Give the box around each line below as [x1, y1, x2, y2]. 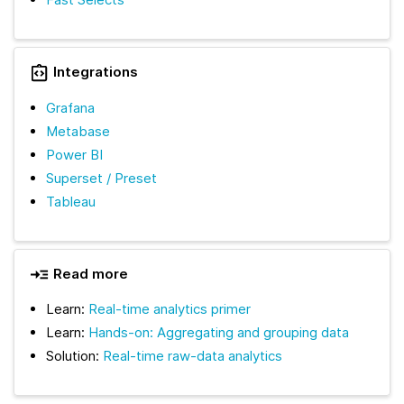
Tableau [46, 192, 96, 210]
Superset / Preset [46, 169, 158, 187]
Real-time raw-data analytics [103, 346, 283, 364]
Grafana [46, 98, 96, 116]
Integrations [49, 63, 138, 81]
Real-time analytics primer [88, 299, 252, 317]
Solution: [46, 346, 104, 364]
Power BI [46, 145, 104, 163]
